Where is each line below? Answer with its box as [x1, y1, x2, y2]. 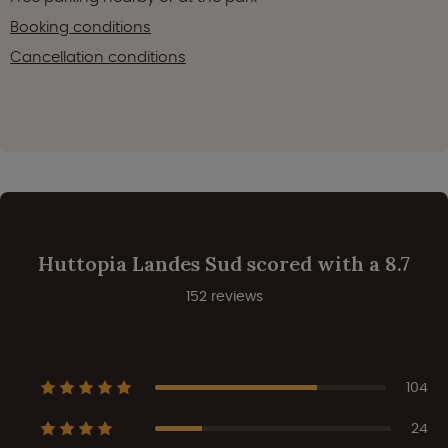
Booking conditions [10, 15, 151, 37]
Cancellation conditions [10, 45, 186, 67]
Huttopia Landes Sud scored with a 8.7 [38, 250, 410, 276]
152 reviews [185, 285, 263, 306]
